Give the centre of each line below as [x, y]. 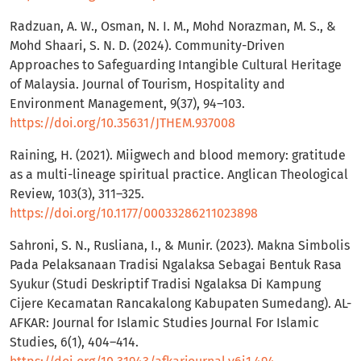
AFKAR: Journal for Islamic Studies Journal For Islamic [164, 323]
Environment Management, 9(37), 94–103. [127, 104]
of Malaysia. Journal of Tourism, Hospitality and [147, 85]
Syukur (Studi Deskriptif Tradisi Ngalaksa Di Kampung [165, 284]
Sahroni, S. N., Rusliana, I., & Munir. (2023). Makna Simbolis [180, 246]
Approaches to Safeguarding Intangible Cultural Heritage [176, 65]
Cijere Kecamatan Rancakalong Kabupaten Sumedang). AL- [180, 304]
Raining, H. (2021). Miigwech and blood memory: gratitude [178, 156]
